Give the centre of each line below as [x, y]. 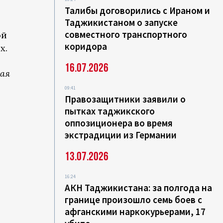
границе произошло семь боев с [134, 200]
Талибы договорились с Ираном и [138, 10]
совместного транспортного [126, 34]
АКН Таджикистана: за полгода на [139, 188]
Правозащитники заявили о [125, 99]
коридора [86, 46]
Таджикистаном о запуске [121, 22]
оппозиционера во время [119, 123]
